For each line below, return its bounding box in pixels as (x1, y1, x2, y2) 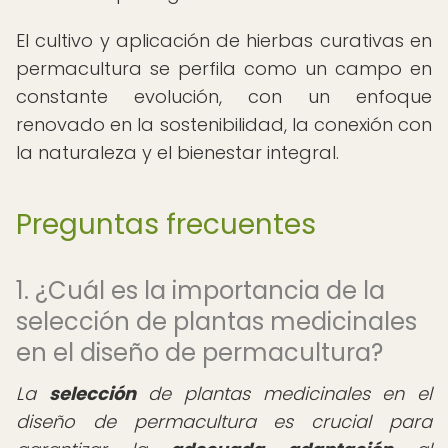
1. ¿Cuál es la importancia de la (16, 274, 385, 307)
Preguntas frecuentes (16, 205, 316, 244)
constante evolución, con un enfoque (16, 84, 432, 109)
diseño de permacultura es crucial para (16, 409, 432, 434)
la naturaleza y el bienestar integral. (16, 140, 339, 165)
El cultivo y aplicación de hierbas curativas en (16, 28, 432, 53)
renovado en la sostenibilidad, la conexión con (16, 112, 432, 137)
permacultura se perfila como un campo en (16, 56, 432, 81)
